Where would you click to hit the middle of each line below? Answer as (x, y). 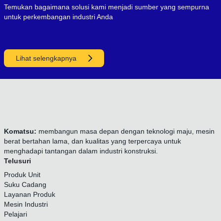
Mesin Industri (26, 204)
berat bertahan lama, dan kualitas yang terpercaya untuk (92, 141)
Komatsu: (20, 131)
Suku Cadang (25, 184)
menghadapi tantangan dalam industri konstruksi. (81, 151)
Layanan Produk (30, 194)
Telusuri (18, 161)
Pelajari (16, 214)
